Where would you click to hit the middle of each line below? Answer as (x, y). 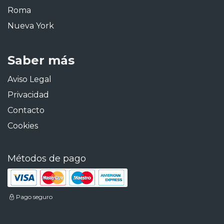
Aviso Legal (29, 79)
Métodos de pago (47, 158)
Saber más (41, 60)
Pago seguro (34, 197)
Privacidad (28, 95)
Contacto (26, 110)
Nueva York (31, 26)
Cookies (23, 126)
